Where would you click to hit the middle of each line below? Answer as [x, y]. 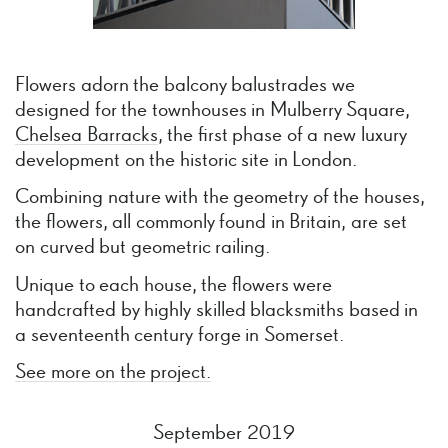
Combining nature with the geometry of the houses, [220, 198]
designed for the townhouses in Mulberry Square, [213, 110]
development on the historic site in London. [186, 160]
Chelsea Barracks [86, 135]
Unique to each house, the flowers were [174, 285]
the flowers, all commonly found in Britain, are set [211, 223]
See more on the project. [113, 373]
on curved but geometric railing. [143, 248]
